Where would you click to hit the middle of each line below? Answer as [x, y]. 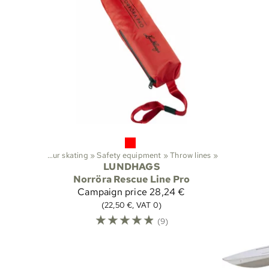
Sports [22, 155]
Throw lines [191, 155]
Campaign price [113, 192]
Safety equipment [129, 155]
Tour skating [70, 155]
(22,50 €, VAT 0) [131, 205]
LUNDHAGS [131, 167]
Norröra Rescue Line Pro [131, 180]
